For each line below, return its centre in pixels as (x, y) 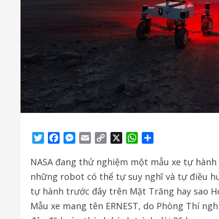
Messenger (96, 138)
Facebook (77, 138)
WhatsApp (157, 138)
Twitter (57, 138)
